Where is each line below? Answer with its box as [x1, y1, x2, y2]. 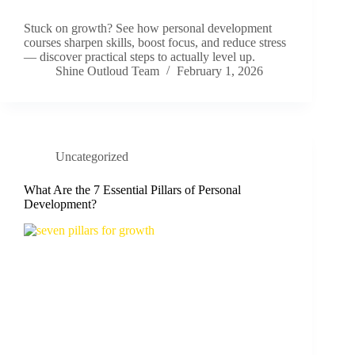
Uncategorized [55, 150, 128, 164]
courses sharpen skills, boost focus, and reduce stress [24, 36, 286, 50]
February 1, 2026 [177, 64, 263, 78]
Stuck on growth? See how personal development [24, 21, 272, 36]
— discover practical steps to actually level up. [24, 50, 255, 64]
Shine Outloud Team [55, 64, 159, 78]
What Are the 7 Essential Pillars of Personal [24, 183, 241, 197]
